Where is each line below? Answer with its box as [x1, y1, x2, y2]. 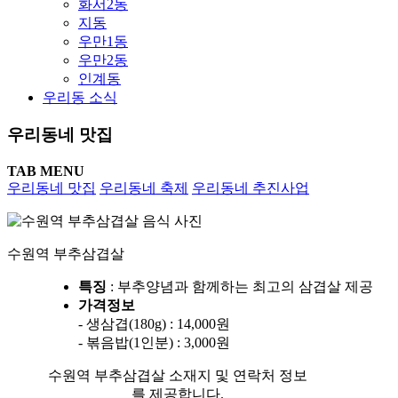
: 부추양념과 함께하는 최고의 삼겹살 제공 [107, 278, 373, 294]
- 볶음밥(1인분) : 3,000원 [78, 334, 230, 350]
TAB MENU [7, 163, 84, 179]
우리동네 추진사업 [192, 179, 309, 195]
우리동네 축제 [99, 179, 188, 195]
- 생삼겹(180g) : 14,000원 [78, 315, 230, 331]
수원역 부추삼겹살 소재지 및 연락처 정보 [48, 367, 307, 383]
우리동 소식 [43, 89, 117, 105]
